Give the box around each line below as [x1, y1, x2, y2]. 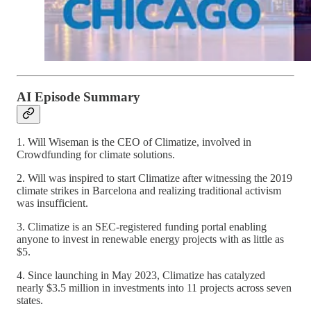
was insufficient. [17, 197, 88, 210]
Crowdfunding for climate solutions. [17, 149, 175, 161]
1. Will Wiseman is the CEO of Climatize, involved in [17, 136, 251, 149]
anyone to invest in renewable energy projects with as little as [17, 233, 284, 246]
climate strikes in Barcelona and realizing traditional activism [17, 185, 281, 197]
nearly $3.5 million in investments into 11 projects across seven [17, 282, 292, 294]
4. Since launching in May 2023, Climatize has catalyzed [17, 269, 265, 282]
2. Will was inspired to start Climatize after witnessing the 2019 [17, 172, 292, 185]
